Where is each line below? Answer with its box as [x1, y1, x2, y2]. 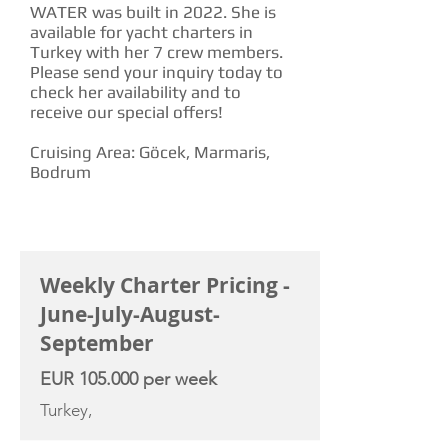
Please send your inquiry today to [30, 62, 283, 82]
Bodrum [30, 162, 91, 182]
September [40, 329, 154, 358]
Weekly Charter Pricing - [40, 271, 290, 300]
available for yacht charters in [30, 22, 253, 42]
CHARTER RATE [20, 227, 141, 246]
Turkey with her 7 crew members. [30, 42, 283, 62]
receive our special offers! [30, 102, 223, 122]
